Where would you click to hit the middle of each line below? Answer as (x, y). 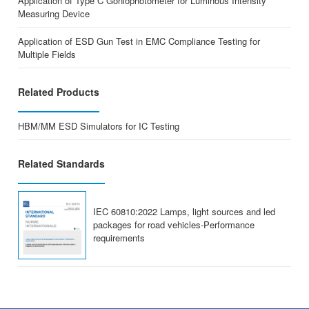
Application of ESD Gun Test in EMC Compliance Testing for (139, 41)
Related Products (59, 92)
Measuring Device (54, 14)
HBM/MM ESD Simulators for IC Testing (99, 126)
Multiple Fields (47, 54)
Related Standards (62, 164)
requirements (119, 238)
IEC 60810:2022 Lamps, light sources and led (185, 212)
